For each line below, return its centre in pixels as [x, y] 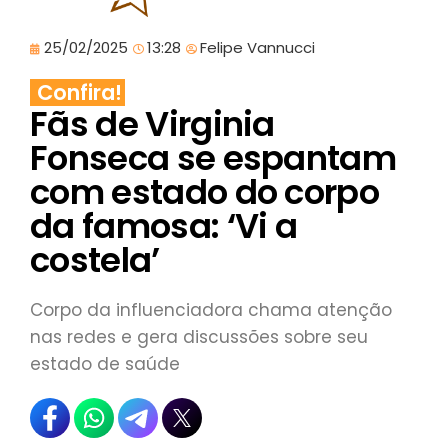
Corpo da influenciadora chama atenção [211, 310]
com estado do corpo [205, 192]
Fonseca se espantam [213, 158]
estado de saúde [105, 364]
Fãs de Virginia [152, 124]
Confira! [79, 93]
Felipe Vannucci [257, 48]
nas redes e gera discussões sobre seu [199, 337]
